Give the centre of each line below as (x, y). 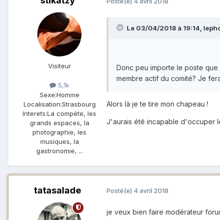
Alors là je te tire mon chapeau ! (157, 104)
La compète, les (72, 113)
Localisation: (42, 104)
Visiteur (59, 66)
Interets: (35, 113)
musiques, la (59, 141)
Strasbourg (79, 104)
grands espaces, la (59, 123)
